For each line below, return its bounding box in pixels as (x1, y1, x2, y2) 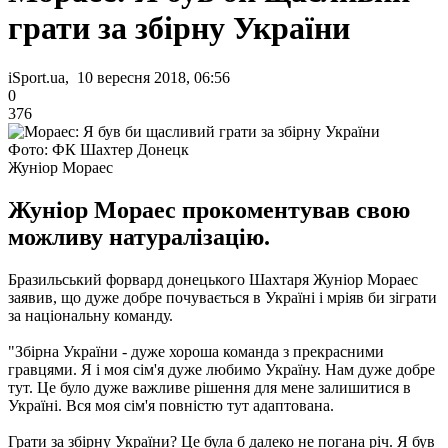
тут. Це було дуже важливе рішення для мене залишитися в (8, 378, 411, 396)
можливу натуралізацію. (8, 223, 270, 250)
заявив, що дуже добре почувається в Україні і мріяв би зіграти (8, 288, 437, 306)
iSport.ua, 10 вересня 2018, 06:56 (8, 68, 230, 86)
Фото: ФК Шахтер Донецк (8, 140, 189, 158)
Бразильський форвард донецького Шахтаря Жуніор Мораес (8, 270, 418, 288)
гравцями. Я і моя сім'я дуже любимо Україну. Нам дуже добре (8, 360, 435, 378)
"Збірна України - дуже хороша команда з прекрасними (8, 342, 384, 360)
